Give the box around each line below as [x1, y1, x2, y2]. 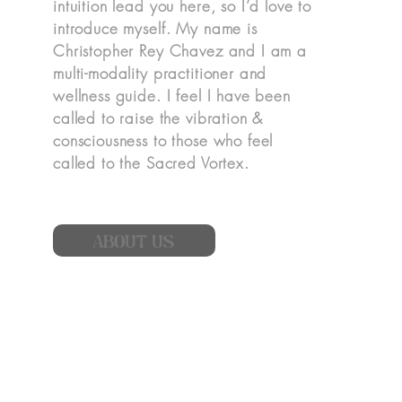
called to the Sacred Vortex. [52, 153, 249, 173]
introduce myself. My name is [52, 18, 258, 39]
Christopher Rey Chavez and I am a [52, 40, 308, 61]
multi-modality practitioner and [52, 63, 267, 83]
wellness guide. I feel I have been [52, 85, 291, 106]
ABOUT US [93, 230, 175, 251]
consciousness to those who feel [52, 130, 274, 151]
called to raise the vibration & [52, 108, 264, 128]
